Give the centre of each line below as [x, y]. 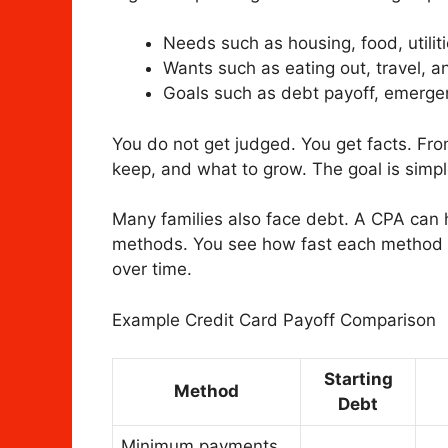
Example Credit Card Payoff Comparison [274, 319]
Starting [358, 379]
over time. [152, 269]
